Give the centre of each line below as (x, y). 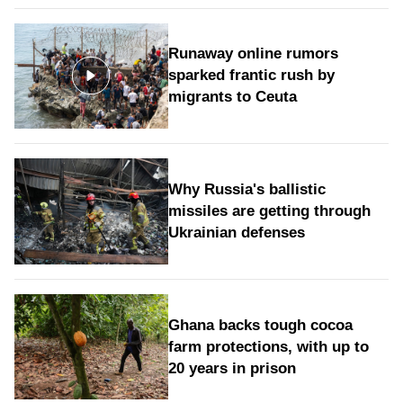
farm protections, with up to (268, 346)
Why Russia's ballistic (246, 189)
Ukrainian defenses (236, 232)
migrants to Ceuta (232, 97)
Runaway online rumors (253, 54)
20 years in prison (232, 368)
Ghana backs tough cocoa (260, 325)
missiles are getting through (269, 210)
